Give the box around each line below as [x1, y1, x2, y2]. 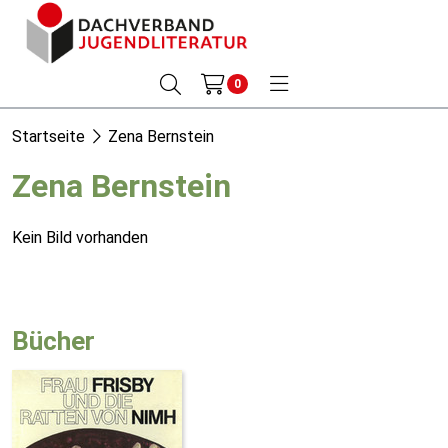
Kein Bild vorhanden [12, 228, 148, 247]
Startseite [12, 127, 85, 146]
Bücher [12, 326, 95, 356]
